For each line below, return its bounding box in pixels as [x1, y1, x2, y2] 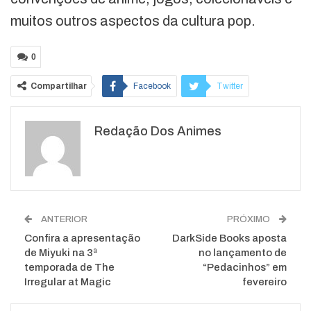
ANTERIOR [39, 215, 87, 225]
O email [207, 137, 237, 147]
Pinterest [128, 137, 160, 147]
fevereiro [242, 276, 287, 288]
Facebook [133, 81, 171, 92]
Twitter [217, 81, 243, 92]
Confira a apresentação [24, 233, 140, 244]
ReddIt [217, 109, 242, 119]
